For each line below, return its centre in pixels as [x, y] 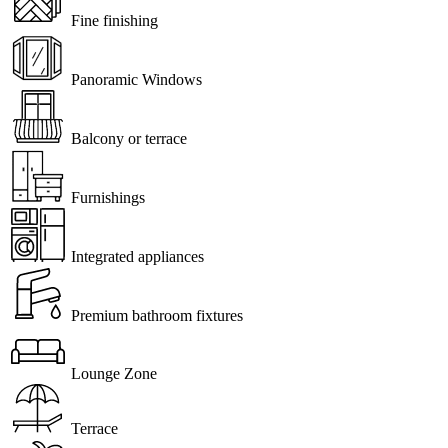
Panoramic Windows [136, 79]
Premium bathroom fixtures [157, 315]
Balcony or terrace [129, 138]
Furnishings [108, 197]
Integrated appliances [137, 256]
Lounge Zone [114, 373]
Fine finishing [114, 20]
